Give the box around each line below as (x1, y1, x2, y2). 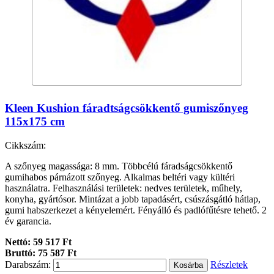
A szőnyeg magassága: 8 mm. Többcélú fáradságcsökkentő (5, 160, 232, 171)
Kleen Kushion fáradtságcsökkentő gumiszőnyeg (5, 102, 248, 115)
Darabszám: (5, 259, 51, 270)
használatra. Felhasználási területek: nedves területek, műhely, (5, 182, 242, 193)
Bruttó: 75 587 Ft (5, 247, 76, 258)
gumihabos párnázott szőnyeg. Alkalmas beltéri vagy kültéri (5, 171, 235, 182)
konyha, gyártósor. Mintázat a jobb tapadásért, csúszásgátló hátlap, (5, 193, 261, 204)
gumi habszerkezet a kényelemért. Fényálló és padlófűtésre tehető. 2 (5, 204, 267, 215)
